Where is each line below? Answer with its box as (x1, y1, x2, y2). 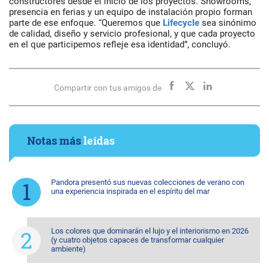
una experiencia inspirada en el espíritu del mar (51, 186, 210, 196)
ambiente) (51, 244, 86, 253)
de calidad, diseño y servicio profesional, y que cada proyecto (9, 28, 255, 39)
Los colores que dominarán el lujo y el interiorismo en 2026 (51, 226, 249, 235)
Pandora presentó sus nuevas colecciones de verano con (51, 177, 244, 187)
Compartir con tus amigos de (53, 82, 162, 92)
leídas (83, 133, 115, 148)
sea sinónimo (199, 17, 256, 28)
